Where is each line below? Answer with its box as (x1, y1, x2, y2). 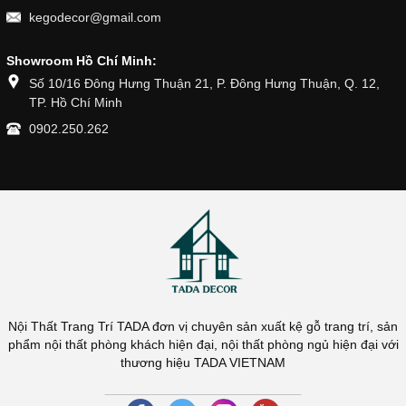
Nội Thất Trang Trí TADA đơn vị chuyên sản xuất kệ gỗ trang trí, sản (8, 319, 398, 333)
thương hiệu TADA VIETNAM (121, 355, 285, 370)
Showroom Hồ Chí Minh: (6, 53, 157, 68)
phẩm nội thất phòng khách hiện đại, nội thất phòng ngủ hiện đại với (7, 337, 399, 352)
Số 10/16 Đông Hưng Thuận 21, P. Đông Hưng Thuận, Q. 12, (29, 76, 380, 91)
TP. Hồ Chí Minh (29, 95, 122, 110)
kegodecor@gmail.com (29, 10, 161, 24)
